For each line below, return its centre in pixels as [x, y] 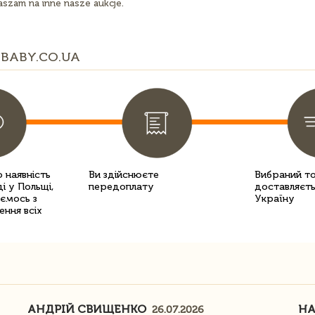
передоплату [121, 187]
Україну [275, 199]
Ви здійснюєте [124, 175]
